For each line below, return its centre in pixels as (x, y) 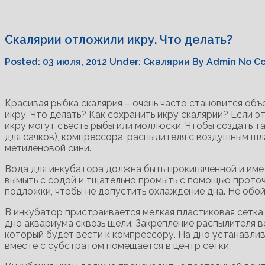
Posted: (24, 62)
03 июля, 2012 (76, 62)
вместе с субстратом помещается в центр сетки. (118, 246)
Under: (126, 62)
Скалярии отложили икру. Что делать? (119, 39)
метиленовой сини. (48, 148)
